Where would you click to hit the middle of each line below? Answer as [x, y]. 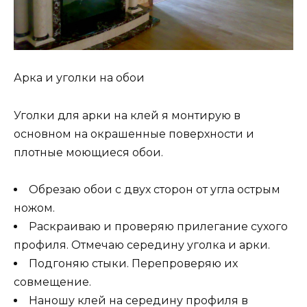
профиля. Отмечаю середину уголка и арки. [142, 245]
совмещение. [52, 282]
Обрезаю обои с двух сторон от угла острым [155, 189]
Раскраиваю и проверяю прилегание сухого [158, 226]
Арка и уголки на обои [79, 78]
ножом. [34, 208]
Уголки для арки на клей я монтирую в [127, 115]
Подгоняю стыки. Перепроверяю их [133, 263]
